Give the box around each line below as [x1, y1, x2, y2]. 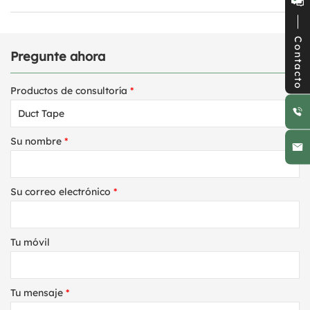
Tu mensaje [10, 286, 63, 300]
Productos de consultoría [10, 84, 127, 98]
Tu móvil [10, 236, 50, 249]
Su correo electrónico [10, 185, 111, 199]
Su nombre [10, 135, 62, 148]
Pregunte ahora [10, 48, 105, 65]
